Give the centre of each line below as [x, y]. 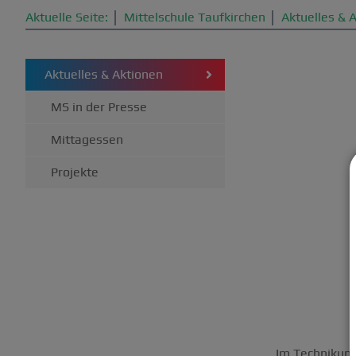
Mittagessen [87, 139]
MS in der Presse [99, 107]
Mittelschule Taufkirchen [195, 17]
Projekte [75, 172]
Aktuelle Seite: [67, 17]
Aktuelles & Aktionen [104, 74]
